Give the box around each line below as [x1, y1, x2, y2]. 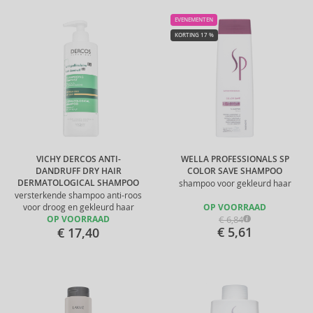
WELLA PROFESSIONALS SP [180, 154, 289, 165]
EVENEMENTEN [175, 16, 213, 23]
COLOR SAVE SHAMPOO [187, 166, 282, 177]
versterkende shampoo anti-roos [15, 190, 142, 201]
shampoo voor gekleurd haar [178, 178, 291, 189]
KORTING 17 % [175, 31, 214, 38]
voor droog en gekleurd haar [22, 202, 134, 212]
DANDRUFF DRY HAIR [35, 166, 122, 177]
